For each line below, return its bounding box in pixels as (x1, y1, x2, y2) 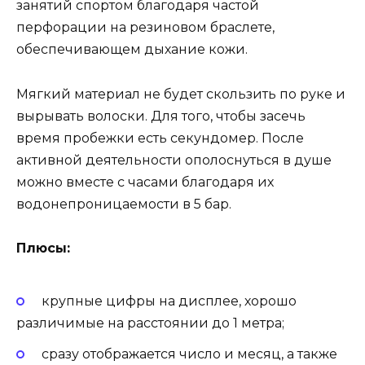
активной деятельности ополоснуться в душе (16, 152, 332, 168)
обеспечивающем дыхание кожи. (16, 42, 248, 58)
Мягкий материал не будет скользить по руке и (16, 86, 345, 102)
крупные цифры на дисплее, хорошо (41, 293, 297, 310)
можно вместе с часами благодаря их (16, 174, 274, 190)
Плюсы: (16, 240, 70, 256)
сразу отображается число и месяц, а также (41, 346, 337, 363)
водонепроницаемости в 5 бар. (16, 196, 231, 212)
